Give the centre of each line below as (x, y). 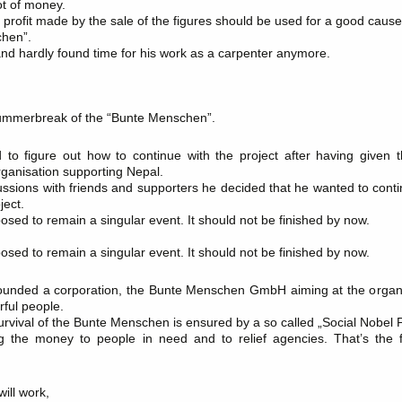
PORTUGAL (68, 60)
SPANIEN (61, 107)
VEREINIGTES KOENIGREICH (113, 130)
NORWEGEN (70, 13)
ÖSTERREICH (73, 37)
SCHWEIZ (62, 83)
